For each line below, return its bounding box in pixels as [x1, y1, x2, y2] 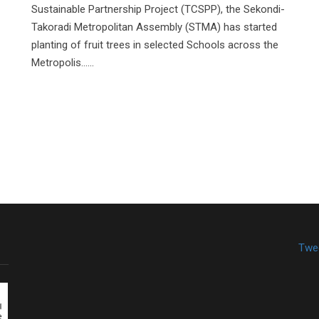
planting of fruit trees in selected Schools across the [31, 38, 278, 52]
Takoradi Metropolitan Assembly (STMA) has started [31, 21, 277, 34]
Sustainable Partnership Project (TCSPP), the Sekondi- [31, 3, 285, 16]
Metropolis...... [31, 56, 94, 70]
